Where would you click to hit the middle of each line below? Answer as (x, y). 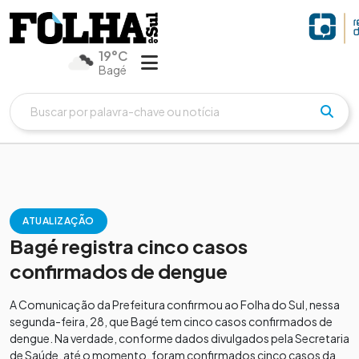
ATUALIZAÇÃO (58, 220)
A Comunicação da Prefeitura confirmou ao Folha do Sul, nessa (175, 304)
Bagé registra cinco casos (129, 246)
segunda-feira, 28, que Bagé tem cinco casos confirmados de (171, 321)
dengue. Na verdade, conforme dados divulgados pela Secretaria (179, 338)
